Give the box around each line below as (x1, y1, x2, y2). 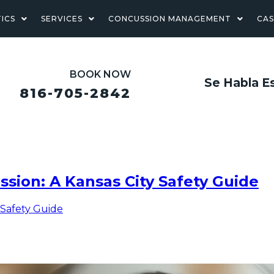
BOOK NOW (70, 68, 131, 80)
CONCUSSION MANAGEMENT (108, 14, 231, 23)
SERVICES (40, 14, 83, 23)
